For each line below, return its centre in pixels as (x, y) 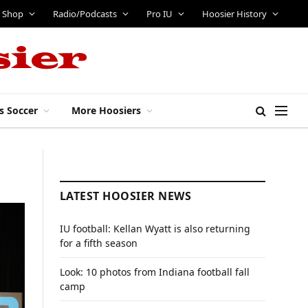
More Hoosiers (106, 110)
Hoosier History (234, 13)
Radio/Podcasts (85, 13)
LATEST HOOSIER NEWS (126, 196)
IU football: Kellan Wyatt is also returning (155, 229)
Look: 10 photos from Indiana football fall (155, 272)
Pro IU (159, 13)
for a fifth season (99, 243)
